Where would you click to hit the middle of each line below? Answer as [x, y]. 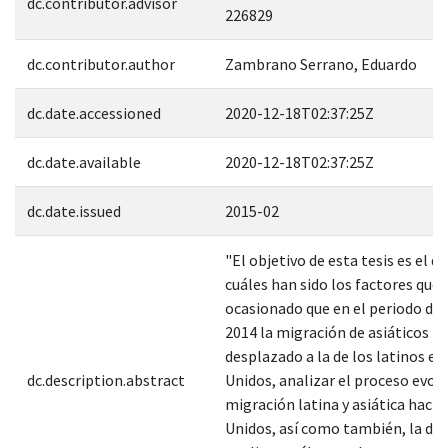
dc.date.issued [74, 210]
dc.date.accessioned [94, 112]
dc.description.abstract [106, 379]
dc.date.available [84, 161]
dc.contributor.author [101, 63]
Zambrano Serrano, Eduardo [321, 63]
